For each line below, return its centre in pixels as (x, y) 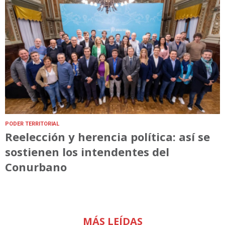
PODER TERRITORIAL (32, 124)
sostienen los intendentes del (87, 151)
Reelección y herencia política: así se (107, 136)
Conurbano (36, 166)
